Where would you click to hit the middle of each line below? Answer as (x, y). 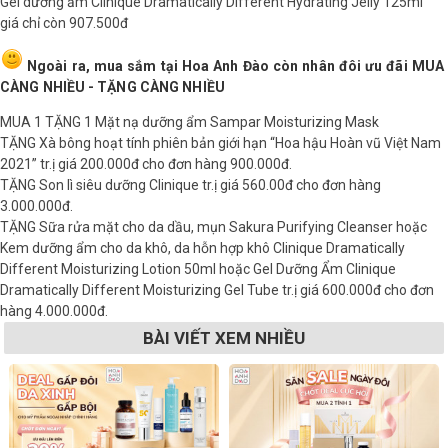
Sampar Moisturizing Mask (294, 121)
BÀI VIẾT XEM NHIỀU (224, 337)
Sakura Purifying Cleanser (311, 226)
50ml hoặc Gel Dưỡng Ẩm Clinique (288, 268)
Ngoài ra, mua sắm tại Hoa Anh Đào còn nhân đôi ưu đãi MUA (233, 65)
